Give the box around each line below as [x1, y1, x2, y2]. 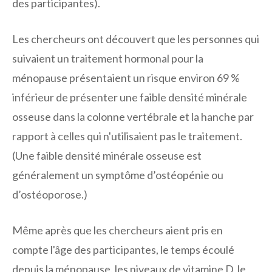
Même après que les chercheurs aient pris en [12, 223, 223, 237]
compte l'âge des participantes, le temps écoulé [12, 242, 234, 256]
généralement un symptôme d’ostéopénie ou [12, 168, 223, 182]
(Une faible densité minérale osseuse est [12, 148, 202, 162]
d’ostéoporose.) [12, 187, 87, 201]
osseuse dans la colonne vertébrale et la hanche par [12, 109, 254, 123]
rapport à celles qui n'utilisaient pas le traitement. [12, 129, 242, 143]
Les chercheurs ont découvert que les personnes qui [12, 32, 259, 46]
